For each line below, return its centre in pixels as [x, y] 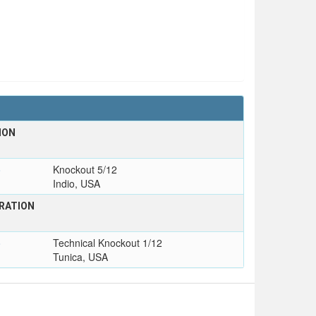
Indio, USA [76, 184]
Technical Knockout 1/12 [107, 243]
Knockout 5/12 [85, 170]
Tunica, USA [80, 257]
